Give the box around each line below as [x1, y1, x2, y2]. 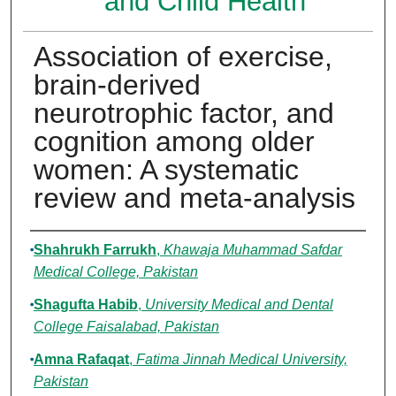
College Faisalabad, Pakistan [33, 319, 219, 335]
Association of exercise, [33, 41, 332, 73]
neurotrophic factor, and [33, 97, 334, 130]
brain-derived [33, 69, 201, 102]
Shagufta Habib [33, 297, 138, 313]
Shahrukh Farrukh [33, 242, 156, 258]
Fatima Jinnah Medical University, [135, 352, 347, 368]
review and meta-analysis [33, 182, 355, 215]
